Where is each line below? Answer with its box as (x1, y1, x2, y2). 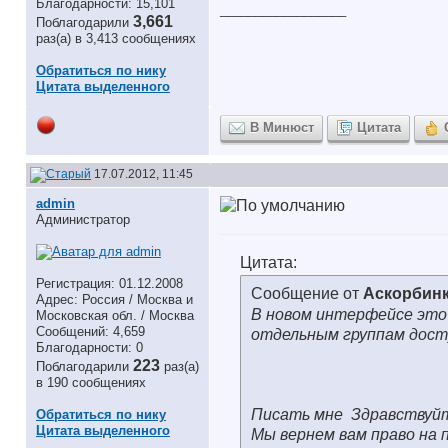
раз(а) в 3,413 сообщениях (36, 31, 196, 46)
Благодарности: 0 (36, 340, 143, 355)
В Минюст (250, 120, 314, 135)
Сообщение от (251, 285, 363, 302)
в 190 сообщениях (36, 375, 146, 390)
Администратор (36, 212, 130, 227)
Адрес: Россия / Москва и (36, 292, 193, 307)
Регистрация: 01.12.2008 (36, 276, 183, 291)
